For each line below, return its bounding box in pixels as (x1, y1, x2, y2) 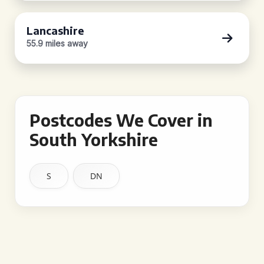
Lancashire (27, 24, 84, 37)
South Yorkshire (29, 129, 158, 150)
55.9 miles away (27, 38, 88, 48)
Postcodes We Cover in (29, 110, 213, 130)
